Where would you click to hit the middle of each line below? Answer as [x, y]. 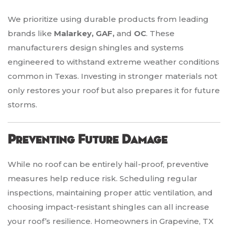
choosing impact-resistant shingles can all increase [108, 207]
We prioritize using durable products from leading [108, 19]
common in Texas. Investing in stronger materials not [112, 76]
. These [160, 34]
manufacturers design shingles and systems [96, 48]
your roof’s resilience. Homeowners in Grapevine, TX [111, 221]
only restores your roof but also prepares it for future [114, 91]
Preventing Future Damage [88, 140]
